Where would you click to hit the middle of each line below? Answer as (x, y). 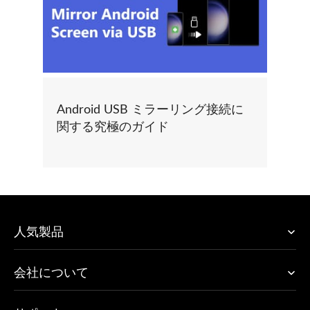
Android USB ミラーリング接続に (150, 110)
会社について (51, 273)
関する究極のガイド (113, 127)
